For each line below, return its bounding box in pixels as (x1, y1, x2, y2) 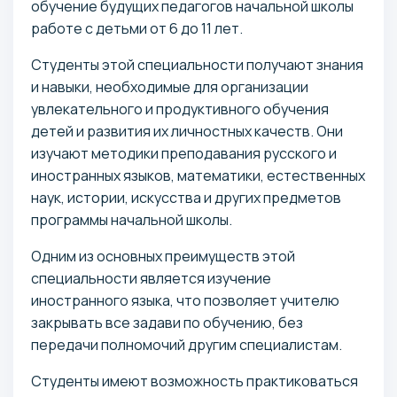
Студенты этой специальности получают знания (31, 54, 363, 74)
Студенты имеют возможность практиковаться (31, 370, 358, 391)
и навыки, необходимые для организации (31, 76, 308, 97)
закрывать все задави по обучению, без (31, 312, 303, 332)
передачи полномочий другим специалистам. (31, 334, 342, 354)
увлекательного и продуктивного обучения (31, 98, 329, 119)
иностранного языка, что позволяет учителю (31, 290, 339, 310)
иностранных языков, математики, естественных (31, 165, 365, 185)
